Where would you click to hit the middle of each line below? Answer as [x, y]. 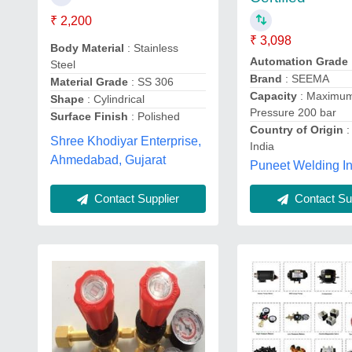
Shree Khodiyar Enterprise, [126, 141]
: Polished [154, 116]
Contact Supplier [136, 198]
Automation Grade [299, 61]
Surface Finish [89, 116]
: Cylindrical [114, 99]
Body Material [87, 48]
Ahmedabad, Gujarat [108, 159]
